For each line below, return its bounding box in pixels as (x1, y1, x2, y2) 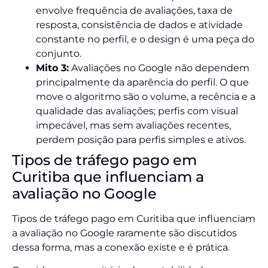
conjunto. (36, 47, 81, 59)
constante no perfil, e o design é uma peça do (36, 33, 254, 45)
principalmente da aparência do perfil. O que (36, 76, 249, 88)
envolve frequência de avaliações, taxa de (36, 4, 233, 16)
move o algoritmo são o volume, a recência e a (36, 90, 255, 102)
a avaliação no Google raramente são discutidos (12, 227, 237, 239)
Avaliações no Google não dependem (69, 62, 249, 74)
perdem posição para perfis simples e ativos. (36, 133, 246, 145)
